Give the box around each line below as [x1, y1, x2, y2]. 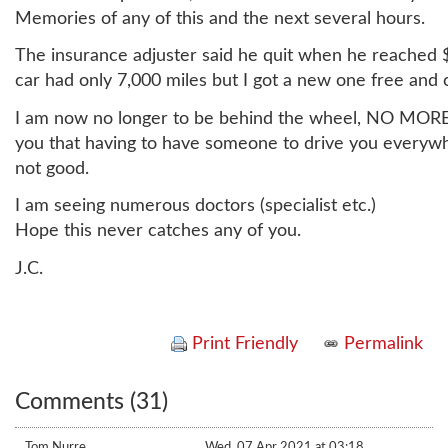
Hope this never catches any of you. [15, 222, 301, 240]
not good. [15, 159, 89, 178]
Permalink [339, 334, 423, 353]
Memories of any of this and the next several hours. [15, 9, 425, 28]
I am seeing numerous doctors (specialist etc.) [15, 197, 376, 215]
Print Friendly [187, 334, 298, 353]
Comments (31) [15, 390, 168, 414]
